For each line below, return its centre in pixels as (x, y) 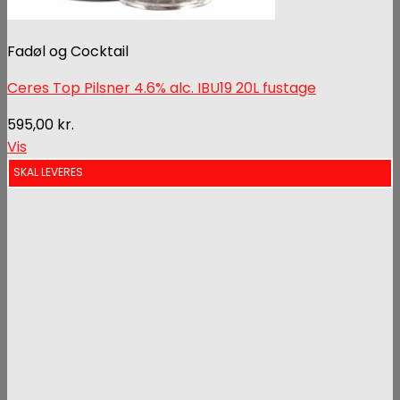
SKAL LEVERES (48, 171)
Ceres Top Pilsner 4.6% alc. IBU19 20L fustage (162, 87)
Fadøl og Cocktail (68, 51)
